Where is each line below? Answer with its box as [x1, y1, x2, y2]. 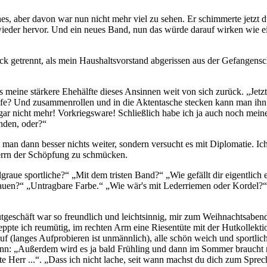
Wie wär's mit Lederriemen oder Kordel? [110, 180, 263, 191]
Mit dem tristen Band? [76, 169, 159, 180]
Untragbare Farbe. [30, 180, 99, 191]
